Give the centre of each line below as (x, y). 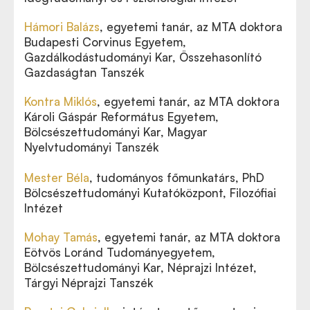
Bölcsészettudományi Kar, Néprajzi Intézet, (140, 267)
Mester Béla (57, 177)
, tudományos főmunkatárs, (166, 177)
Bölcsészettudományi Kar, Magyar (116, 132)
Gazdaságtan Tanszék (84, 72)
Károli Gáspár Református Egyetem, (121, 117)
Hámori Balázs (62, 27)
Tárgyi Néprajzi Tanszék (89, 283)
